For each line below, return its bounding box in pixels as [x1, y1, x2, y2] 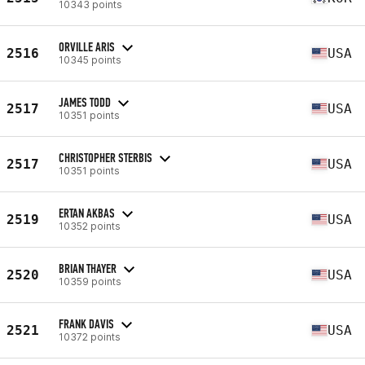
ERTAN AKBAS [59, 204, 115, 221]
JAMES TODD [59, 94, 111, 110]
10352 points [59, 219, 121, 232]
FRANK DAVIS [59, 315, 114, 332]
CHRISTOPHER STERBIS [59, 149, 152, 165]
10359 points [59, 275, 121, 288]
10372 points [59, 330, 121, 343]
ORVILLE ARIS [59, 38, 115, 55]
